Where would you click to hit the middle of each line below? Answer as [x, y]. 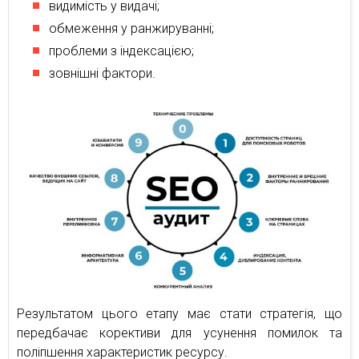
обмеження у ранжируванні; [131, 28]
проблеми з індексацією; [121, 51]
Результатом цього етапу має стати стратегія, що [179, 313]
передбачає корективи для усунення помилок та [179, 333]
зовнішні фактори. [102, 73]
